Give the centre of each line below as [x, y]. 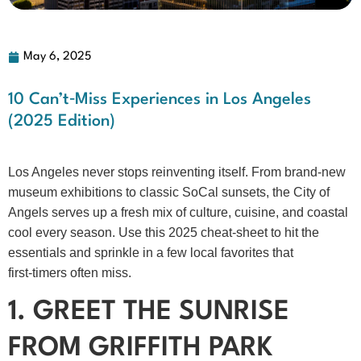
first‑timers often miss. [70, 273]
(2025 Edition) [62, 122]
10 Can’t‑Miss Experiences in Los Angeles [160, 100]
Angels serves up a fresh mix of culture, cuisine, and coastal [178, 212]
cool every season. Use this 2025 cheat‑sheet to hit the [164, 232]
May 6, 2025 [57, 57]
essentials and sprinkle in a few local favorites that [151, 253]
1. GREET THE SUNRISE [149, 313]
